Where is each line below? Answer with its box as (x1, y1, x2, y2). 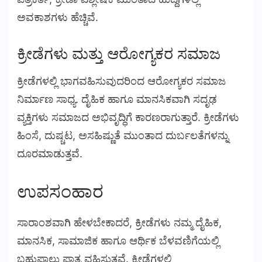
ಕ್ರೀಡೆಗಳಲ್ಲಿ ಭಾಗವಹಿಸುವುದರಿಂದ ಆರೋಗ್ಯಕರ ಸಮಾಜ (17, 75, 226, 88)
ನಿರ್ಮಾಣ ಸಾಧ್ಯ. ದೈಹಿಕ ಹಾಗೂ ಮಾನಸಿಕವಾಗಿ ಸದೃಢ (17, 93, 217, 106)
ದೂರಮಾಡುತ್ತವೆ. (17, 147, 82, 160)
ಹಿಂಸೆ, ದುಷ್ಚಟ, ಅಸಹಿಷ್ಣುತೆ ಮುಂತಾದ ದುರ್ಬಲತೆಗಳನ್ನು (17, 129, 229, 142)
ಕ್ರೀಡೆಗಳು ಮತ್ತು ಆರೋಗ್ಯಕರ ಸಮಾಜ (17, 44, 220, 63)
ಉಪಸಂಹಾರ (17, 181, 104, 202)
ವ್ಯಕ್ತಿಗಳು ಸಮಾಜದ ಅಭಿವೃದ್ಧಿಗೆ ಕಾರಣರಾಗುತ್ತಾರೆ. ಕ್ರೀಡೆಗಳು (17, 111, 239, 124)
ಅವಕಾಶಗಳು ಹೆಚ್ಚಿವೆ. (17, 11, 98, 23)
